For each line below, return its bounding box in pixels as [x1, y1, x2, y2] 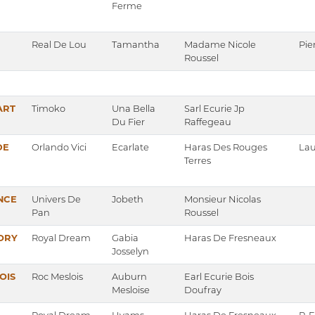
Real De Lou [32, 39, 86, 51]
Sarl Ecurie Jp [184, 103, 245, 115]
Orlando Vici [32, 141, 86, 153]
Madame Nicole [184, 39, 256, 51]
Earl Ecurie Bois [184, 271, 254, 283]
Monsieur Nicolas [184, 193, 261, 205]
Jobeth [112, 193, 143, 205]
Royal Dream [32, 232, 91, 244]
